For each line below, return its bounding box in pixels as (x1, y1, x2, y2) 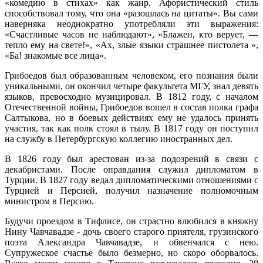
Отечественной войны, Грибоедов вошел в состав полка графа (5, 102, 258, 112)
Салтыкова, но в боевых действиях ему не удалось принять (5, 112, 258, 123)
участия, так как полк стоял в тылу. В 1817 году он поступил (5, 123, 258, 133)
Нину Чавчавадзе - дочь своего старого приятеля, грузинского (5, 226, 258, 237)
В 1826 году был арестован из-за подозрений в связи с (5, 153, 258, 164)
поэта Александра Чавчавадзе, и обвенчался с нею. (5, 237, 258, 247)
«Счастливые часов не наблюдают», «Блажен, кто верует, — (5, 29, 258, 39)
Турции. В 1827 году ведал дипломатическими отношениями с (5, 174, 258, 185)
